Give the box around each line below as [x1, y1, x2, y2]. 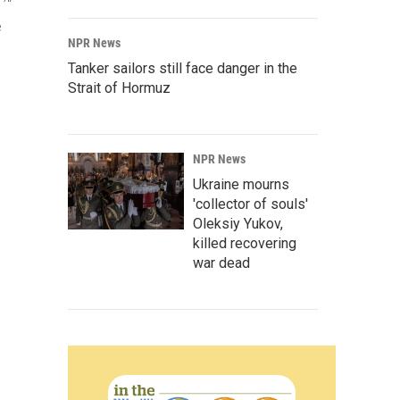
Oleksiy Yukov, [193, 215, 283, 232]
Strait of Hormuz [68, 79, 171, 96]
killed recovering [193, 235, 296, 252]
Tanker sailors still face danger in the [68, 60, 297, 77]
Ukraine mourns [193, 176, 289, 193]
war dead [193, 254, 250, 271]
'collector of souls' [193, 196, 308, 212]
